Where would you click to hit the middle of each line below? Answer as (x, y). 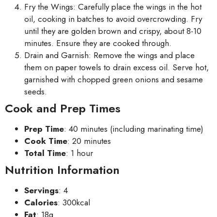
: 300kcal (74, 202)
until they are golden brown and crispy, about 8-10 (113, 31)
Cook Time (46, 141)
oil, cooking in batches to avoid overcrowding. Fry (113, 19)
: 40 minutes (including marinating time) (134, 129)
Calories (41, 202)
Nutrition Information (62, 170)
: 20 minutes (89, 141)
